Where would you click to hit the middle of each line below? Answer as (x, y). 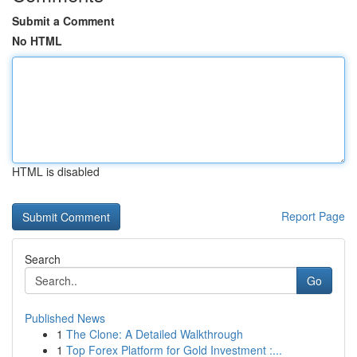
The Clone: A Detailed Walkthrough (155, 334)
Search (43, 259)
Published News (65, 318)
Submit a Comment (63, 21)
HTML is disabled (56, 171)
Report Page (313, 216)
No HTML (37, 41)
